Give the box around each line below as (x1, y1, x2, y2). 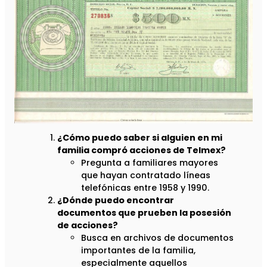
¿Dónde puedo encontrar (57, 194, 174, 207)
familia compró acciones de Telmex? (57, 144, 226, 157)
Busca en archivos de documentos (81, 232, 234, 244)
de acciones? (57, 219, 118, 232)
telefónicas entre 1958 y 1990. (81, 182, 209, 194)
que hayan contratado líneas (81, 169, 210, 182)
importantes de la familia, (81, 244, 195, 257)
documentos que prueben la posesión (57, 207, 231, 219)
